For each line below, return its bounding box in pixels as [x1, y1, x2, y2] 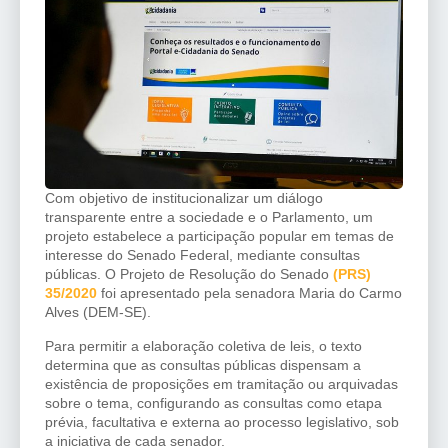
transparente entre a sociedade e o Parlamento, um [45, 209, 373, 226]
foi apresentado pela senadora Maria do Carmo [97, 285, 402, 302]
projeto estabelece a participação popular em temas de [45, 228, 394, 245]
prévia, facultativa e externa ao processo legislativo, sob [45, 413, 399, 430]
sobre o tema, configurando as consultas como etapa [45, 394, 382, 411]
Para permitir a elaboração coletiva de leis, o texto [45, 337, 362, 354]
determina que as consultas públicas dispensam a [45, 356, 361, 373]
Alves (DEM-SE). [45, 304, 151, 321]
